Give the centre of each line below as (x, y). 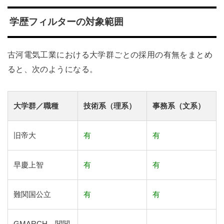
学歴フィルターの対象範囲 (66, 22)
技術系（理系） (110, 106)
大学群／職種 (36, 106)
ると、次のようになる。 (52, 69)
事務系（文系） (179, 106)
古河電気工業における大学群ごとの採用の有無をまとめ (110, 54)
